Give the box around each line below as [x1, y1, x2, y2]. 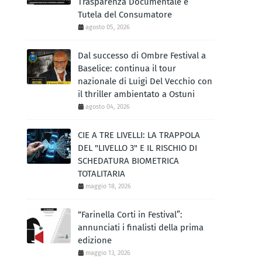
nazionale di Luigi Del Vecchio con [78, 76, 212, 87]
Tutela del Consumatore [78, 9, 172, 20]
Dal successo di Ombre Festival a [78, 50, 206, 61]
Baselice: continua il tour [78, 63, 176, 74]
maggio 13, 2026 [85, 249, 130, 257]
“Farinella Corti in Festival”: [78, 209, 182, 220]
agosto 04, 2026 [85, 103, 130, 111]
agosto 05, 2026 [85, 23, 130, 31]
